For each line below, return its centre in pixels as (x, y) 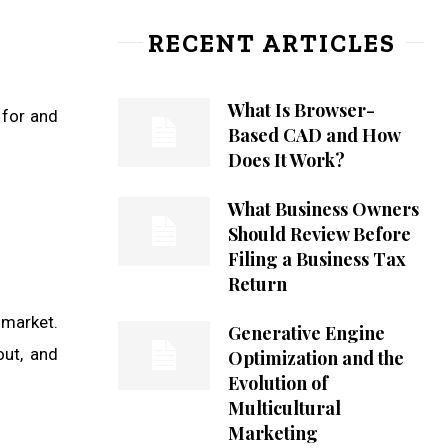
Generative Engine (306, 333)
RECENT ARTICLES (271, 43)
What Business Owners (323, 209)
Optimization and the (315, 358)
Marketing (272, 433)
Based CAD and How (314, 135)
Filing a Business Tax (316, 259)
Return (257, 284)
